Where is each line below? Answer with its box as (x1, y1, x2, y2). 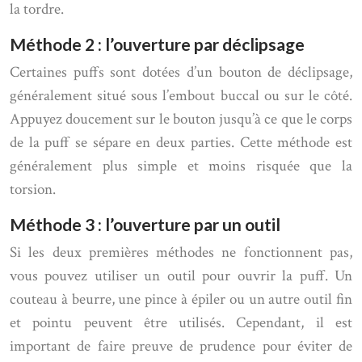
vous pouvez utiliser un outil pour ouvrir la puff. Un (10, 266, 352, 286)
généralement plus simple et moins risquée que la (10, 156, 352, 176)
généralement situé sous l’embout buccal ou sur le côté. (10, 86, 352, 106)
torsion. (10, 179, 56, 200)
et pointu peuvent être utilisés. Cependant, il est (10, 313, 352, 333)
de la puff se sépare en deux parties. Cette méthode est (10, 133, 352, 153)
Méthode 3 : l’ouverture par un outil (10, 214, 280, 234)
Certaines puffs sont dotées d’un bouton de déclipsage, (10, 62, 352, 82)
